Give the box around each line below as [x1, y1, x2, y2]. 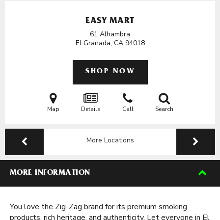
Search [155, 105, 173, 113]
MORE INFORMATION [10, 169, 90, 177]
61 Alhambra [90, 29, 130, 39]
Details [81, 105, 101, 113]
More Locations [86, 136, 134, 145]
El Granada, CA [75, 38, 125, 48]
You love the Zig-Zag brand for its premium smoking [10, 201, 187, 212]
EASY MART [85, 17, 135, 26]
